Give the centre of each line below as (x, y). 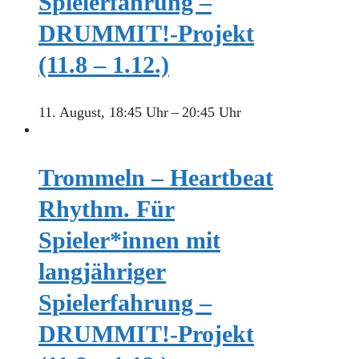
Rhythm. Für (107, 209)
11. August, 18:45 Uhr (103, 113)
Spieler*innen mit (129, 240)
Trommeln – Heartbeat (156, 178)
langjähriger (102, 272)
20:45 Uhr (212, 113)
